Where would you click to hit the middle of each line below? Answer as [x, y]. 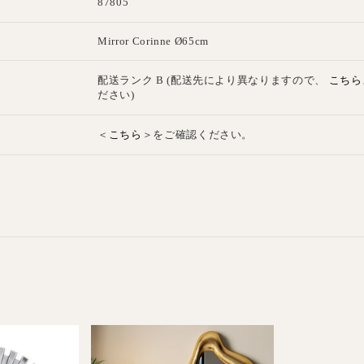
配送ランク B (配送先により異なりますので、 [213, 80]
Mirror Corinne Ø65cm [153, 41]
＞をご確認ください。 [197, 134]
